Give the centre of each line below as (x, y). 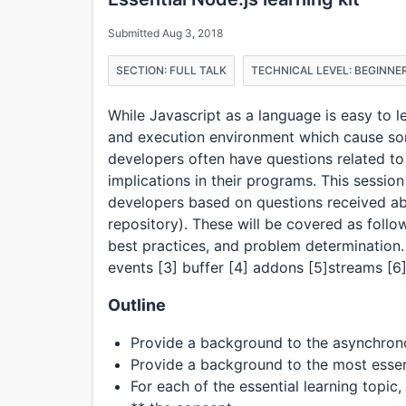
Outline (137, 305)
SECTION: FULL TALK (171, 71)
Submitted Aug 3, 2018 (165, 34)
